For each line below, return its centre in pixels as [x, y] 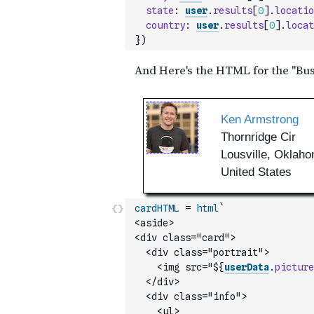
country [165, 25]
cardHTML [157, 208]
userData [247, 267]
